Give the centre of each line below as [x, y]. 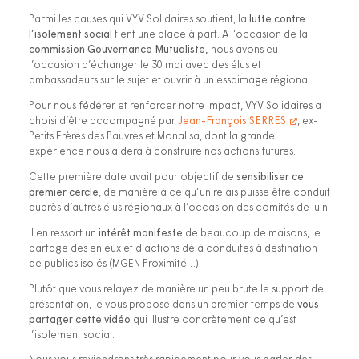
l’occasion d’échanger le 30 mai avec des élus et [145, 66]
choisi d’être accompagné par [103, 122]
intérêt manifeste [141, 233]
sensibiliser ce [270, 178]
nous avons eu [243, 50]
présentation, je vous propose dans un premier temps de [163, 305]
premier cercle [64, 193]
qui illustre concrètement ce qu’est [215, 320]
